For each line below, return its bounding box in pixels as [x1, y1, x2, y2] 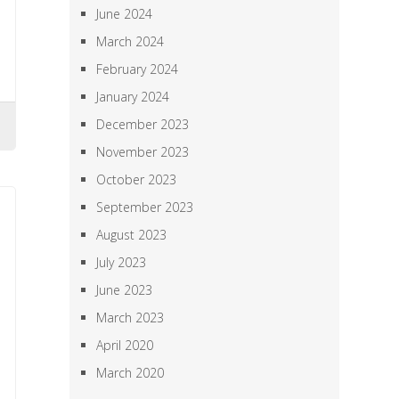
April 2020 [96, 337, 154, 354]
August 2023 [96, 226, 167, 243]
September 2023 [96, 199, 194, 216]
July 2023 [96, 254, 147, 271]
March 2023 [96, 309, 165, 326]
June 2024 [96, 5, 153, 22]
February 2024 [96, 61, 179, 77]
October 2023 [96, 171, 177, 188]
